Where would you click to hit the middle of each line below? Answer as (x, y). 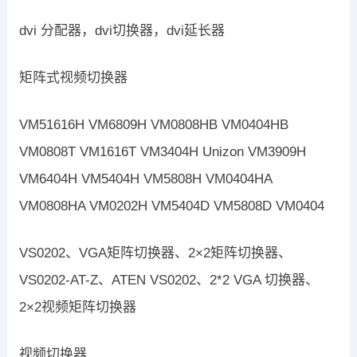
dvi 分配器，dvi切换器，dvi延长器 (122, 31)
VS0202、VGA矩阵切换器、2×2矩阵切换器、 (155, 253)
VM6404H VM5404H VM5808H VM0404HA (145, 179)
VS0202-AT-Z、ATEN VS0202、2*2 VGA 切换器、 (169, 280)
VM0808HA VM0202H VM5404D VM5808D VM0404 (171, 206)
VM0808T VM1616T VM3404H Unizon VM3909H (162, 152)
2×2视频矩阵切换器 (77, 308)
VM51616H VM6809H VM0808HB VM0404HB (153, 125)
